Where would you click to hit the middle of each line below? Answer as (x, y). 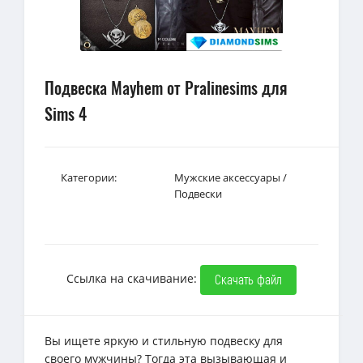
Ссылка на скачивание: (133, 278)
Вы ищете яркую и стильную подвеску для (164, 340)
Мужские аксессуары (227, 177)
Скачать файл (248, 279)
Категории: (89, 177)
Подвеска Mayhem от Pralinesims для (166, 87)
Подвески (198, 193)
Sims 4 (66, 113)
